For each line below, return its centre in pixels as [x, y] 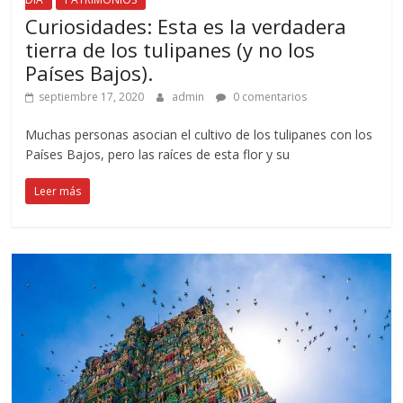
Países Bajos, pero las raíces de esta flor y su [158, 155]
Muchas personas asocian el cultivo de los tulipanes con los [199, 135]
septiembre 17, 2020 [92, 97]
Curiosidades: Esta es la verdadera [186, 27]
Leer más [58, 192]
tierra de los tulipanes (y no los [170, 50]
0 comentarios [269, 97]
